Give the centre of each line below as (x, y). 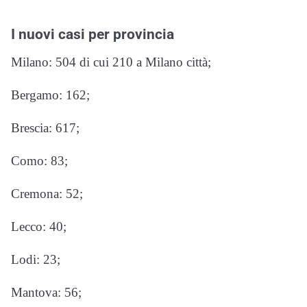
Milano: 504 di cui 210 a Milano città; (111, 62)
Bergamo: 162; (50, 95)
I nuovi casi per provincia (93, 35)
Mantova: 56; (46, 293)
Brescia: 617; (45, 128)
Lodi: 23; (36, 260)
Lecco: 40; (39, 227)
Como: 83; (39, 161)
